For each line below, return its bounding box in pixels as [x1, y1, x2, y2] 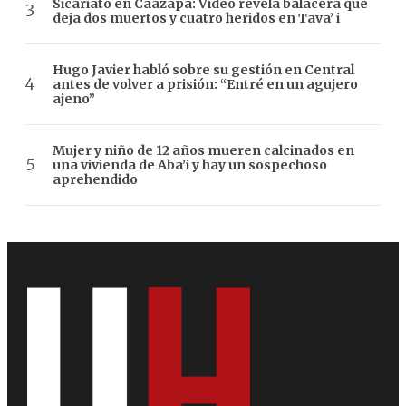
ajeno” [53, 90, 95, 107]
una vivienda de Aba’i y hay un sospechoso [53, 156, 327, 173]
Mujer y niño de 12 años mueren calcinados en [53, 141, 354, 159]
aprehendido [53, 170, 138, 188]
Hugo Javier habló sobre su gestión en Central [53, 61, 354, 78]
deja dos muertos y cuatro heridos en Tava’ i [53, 9, 340, 26]
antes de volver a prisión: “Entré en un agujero [53, 75, 358, 92]
